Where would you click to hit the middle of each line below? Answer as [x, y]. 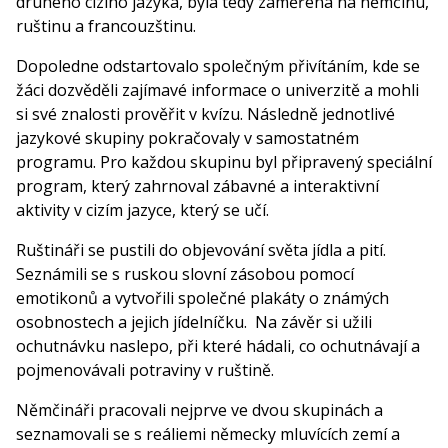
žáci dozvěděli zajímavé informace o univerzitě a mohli [217, 89]
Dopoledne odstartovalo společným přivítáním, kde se [218, 65]
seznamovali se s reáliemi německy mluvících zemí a [208, 433]
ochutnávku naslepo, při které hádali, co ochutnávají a [218, 345]
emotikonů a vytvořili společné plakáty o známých [202, 297]
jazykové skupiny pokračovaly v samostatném [187, 137]
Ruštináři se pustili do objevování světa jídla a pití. [201, 249]
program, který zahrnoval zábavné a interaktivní [197, 185]
